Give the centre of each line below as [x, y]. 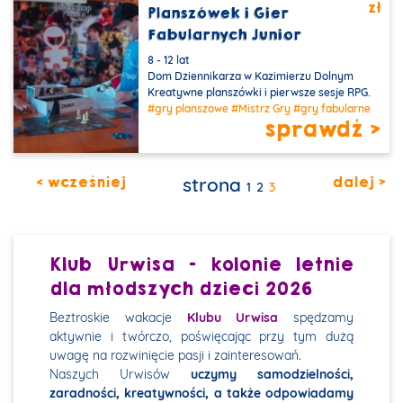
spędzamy [316, 318]
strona [215, 185]
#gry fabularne [332, 109]
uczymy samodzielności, [262, 375]
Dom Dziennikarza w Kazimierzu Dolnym [251, 76]
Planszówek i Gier [219, 14]
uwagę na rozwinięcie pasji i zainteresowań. [175, 356]
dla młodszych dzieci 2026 [181, 290]
